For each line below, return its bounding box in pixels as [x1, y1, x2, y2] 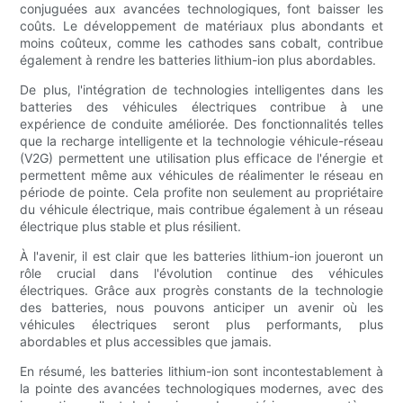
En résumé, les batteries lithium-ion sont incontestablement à [20, 363, 383, 380]
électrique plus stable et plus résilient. [20, 219, 242, 235]
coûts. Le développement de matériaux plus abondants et [20, 18, 383, 34]
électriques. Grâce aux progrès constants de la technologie [20, 282, 383, 299]
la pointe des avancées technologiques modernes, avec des [20, 381, 383, 397]
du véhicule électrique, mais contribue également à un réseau [20, 201, 383, 218]
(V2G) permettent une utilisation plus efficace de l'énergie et [20, 150, 383, 166]
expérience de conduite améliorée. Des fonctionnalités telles [20, 116, 383, 132]
